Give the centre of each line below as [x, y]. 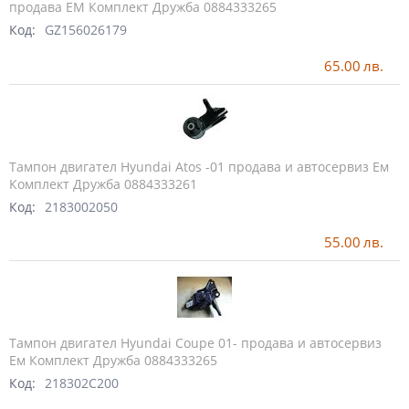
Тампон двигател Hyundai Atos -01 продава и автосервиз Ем [199, 166]
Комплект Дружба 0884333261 [103, 184]
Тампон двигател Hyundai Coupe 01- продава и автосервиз [195, 342]
